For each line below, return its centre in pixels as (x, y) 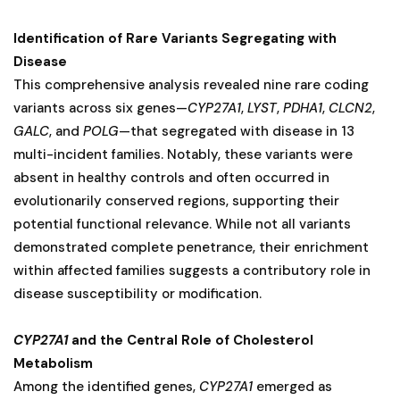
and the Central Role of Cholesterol (191, 340)
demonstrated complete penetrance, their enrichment (191, 247)
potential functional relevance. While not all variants (182, 224)
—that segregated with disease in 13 (237, 131)
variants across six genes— (100, 108)
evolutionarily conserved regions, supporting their (176, 200)
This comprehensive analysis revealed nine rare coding (191, 84)
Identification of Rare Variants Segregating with (175, 38)
